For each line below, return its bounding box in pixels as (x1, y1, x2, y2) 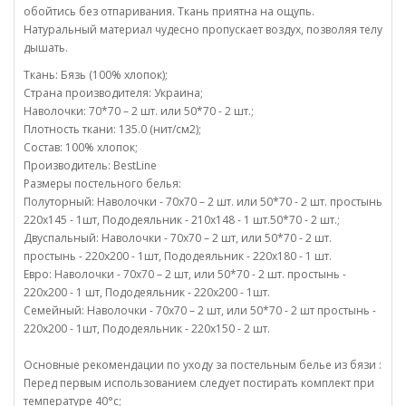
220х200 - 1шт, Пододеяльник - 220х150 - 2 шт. (24, 321, 270, 336)
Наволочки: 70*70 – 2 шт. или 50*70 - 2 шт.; (24, 103, 254, 119)
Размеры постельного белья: (24, 176, 181, 191)
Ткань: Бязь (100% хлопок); (24, 67, 168, 82)
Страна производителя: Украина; (24, 85, 203, 101)
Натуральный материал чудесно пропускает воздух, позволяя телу (24, 22, 382, 37)
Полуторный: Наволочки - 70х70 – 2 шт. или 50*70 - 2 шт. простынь (24, 194, 382, 209)
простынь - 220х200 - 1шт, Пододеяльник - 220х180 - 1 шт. (24, 248, 332, 264)
